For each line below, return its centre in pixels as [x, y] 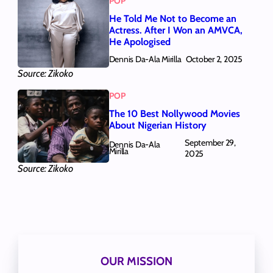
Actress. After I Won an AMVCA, [175, 30]
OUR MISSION [136, 261]
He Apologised [140, 41]
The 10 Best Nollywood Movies [174, 113]
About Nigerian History [158, 125]
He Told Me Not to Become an [172, 18]
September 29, [210, 143]
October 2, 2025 [214, 59]
